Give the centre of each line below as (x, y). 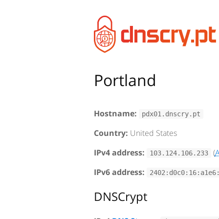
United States (153, 133)
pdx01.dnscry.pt (171, 114)
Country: (111, 133)
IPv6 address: (119, 172)
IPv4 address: (119, 153)
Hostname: (115, 113)
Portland (125, 80)
